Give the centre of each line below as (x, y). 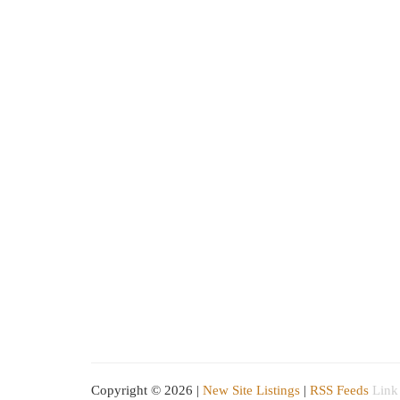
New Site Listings (251, 390)
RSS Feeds (339, 390)
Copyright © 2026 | (147, 390)
